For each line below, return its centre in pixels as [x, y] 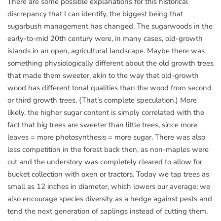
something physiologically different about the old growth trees [110, 63]
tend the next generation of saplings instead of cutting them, [108, 211]
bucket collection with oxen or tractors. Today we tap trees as [108, 174]
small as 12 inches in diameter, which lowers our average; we [109, 187]
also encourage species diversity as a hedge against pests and [110, 199]
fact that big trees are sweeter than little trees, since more [102, 125]
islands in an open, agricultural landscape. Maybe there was [106, 51]
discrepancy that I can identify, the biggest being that [95, 14]
